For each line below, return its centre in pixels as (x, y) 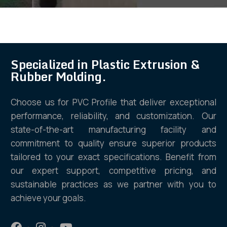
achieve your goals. (49, 198)
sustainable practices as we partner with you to (113, 184)
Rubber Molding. (59, 76)
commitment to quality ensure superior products (113, 143)
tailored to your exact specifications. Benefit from (113, 157)
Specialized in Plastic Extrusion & (105, 64)
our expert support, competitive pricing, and (113, 171)
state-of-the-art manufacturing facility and (113, 129)
